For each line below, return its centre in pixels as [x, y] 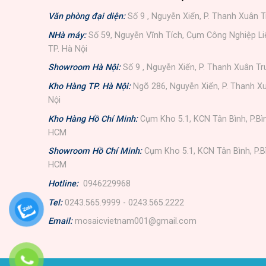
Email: [60, 221]
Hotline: [63, 183]
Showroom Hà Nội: [84, 68]
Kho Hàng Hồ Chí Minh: [93, 119]
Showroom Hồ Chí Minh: [95, 151]
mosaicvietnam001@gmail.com [135, 221]
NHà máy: [67, 35]
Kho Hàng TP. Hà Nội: [89, 87]
